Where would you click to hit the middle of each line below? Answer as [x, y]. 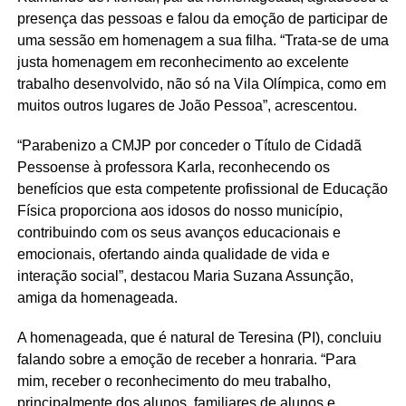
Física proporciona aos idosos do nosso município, [179, 211]
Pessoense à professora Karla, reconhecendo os [173, 168]
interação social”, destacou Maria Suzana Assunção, [185, 276]
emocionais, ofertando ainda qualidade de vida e [173, 255]
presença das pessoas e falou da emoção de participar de [202, 19]
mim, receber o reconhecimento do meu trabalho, [174, 382]
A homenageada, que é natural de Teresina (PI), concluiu [199, 338]
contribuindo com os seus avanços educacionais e [179, 233]
